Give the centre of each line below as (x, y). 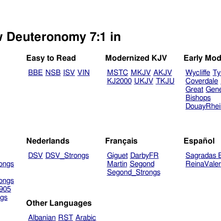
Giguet (117, 155)
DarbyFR (144, 155)
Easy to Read (51, 58)
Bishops (198, 98)
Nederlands (48, 141)
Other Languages (59, 203)
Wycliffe (198, 73)
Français (121, 141)
